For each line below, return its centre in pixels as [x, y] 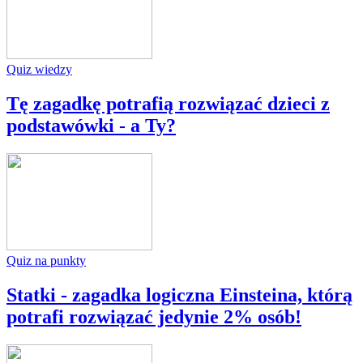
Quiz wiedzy [39, 69]
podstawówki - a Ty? [91, 125]
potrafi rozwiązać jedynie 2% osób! [154, 316]
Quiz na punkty [46, 260]
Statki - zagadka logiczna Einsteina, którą [179, 295]
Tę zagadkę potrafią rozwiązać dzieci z [168, 103]
